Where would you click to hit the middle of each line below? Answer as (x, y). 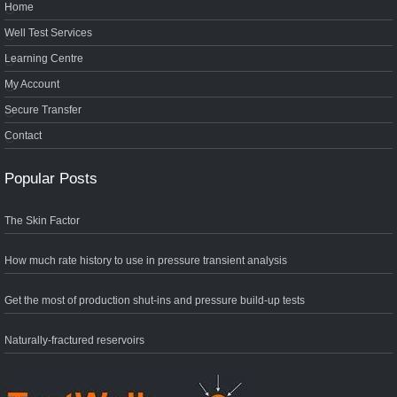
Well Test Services (48, 33)
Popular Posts (51, 179)
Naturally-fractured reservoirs (74, 341)
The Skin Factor (42, 221)
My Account (32, 85)
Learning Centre (44, 59)
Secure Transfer (43, 110)
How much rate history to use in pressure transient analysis (146, 261)
